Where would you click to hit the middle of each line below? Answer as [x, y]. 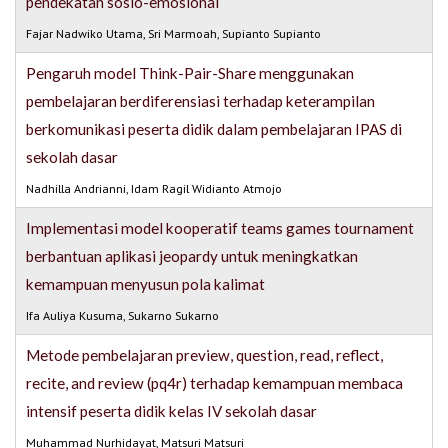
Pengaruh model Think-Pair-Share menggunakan [190, 73]
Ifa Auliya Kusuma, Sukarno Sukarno [123, 316]
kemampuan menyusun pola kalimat [146, 284]
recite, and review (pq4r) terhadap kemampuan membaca [215, 383]
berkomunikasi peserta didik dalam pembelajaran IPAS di [214, 129]
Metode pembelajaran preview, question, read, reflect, [205, 355]
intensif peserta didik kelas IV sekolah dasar [172, 411]
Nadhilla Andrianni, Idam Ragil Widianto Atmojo [154, 189]
